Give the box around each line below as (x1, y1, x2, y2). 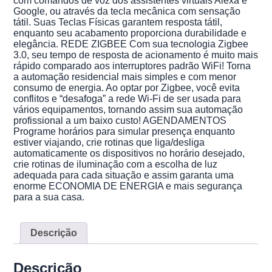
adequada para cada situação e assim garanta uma (13, 169, 234, 180)
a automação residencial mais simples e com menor (13, 71, 237, 82)
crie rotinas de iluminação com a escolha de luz (13, 158, 218, 169)
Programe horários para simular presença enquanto (13, 126, 236, 137)
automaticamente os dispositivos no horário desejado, (13, 148, 245, 158)
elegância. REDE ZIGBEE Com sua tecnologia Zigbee (13, 38, 249, 49)
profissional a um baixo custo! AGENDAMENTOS (13, 115, 227, 126)
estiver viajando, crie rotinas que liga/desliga (13, 137, 205, 148)
